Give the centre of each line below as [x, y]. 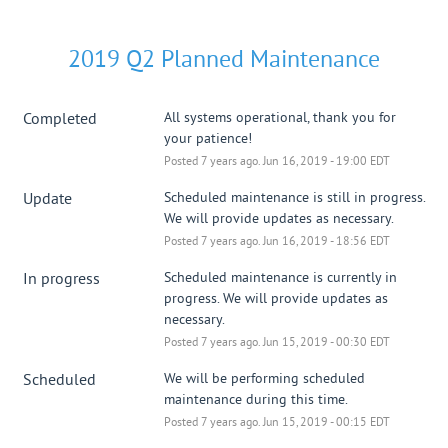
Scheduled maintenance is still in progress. [294, 198]
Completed [60, 119]
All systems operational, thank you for [279, 118]
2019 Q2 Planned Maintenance [224, 60]
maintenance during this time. [255, 400]
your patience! [207, 139]
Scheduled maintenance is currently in [280, 278]
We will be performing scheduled [264, 379]
